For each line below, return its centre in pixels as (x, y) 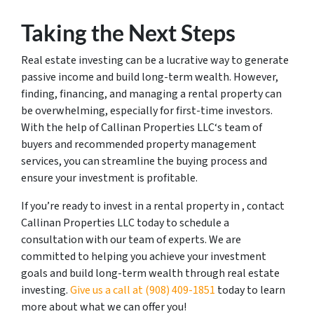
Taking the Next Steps (128, 33)
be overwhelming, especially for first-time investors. (147, 111)
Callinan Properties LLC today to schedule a (125, 223)
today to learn (251, 290)
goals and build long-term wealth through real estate (150, 273)
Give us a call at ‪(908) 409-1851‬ (144, 290)
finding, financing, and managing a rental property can (151, 94)
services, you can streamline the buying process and (144, 161)
